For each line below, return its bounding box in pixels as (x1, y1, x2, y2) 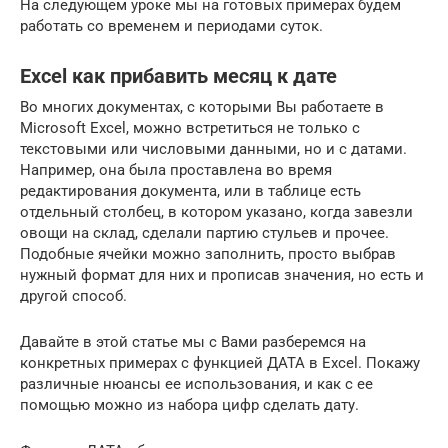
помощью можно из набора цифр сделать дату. (20, 395, 359, 414)
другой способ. (20, 286, 127, 305)
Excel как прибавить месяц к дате (20, 65, 337, 88)
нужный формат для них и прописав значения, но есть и (20, 265, 424, 284)
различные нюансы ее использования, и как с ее (20, 374, 373, 393)
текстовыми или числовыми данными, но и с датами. (20, 139, 407, 158)
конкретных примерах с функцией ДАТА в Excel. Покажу (20, 353, 420, 372)
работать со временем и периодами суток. (20, 16, 323, 35)
